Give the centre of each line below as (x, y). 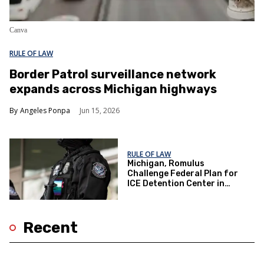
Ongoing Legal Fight (169, 193)
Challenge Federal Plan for (183, 173)
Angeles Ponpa (45, 110)
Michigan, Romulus (166, 163)
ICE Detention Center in (176, 183)
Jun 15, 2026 (100, 110)
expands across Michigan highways (113, 89)
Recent (50, 227)
